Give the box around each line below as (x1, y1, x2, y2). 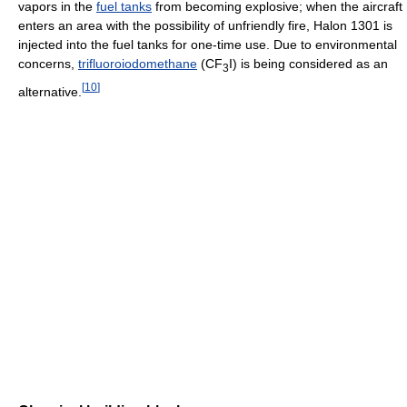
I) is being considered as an (229, 56, 388, 72)
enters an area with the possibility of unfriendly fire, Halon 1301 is (18, 18, 392, 34)
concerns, (18, 56, 78, 72)
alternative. (18, 84, 82, 99)
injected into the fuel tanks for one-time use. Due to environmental (18, 37, 397, 53)
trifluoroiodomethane (78, 56, 197, 72)
